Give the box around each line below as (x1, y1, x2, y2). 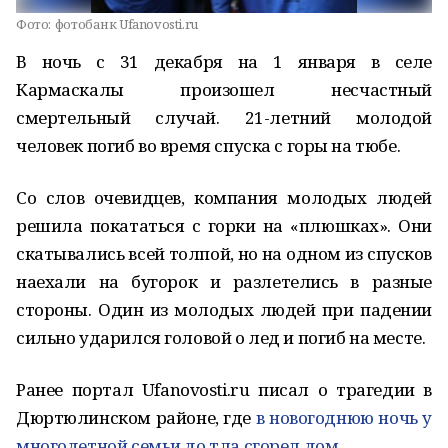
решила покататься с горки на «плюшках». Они (16, 214, 432, 237)
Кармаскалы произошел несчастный (16, 78, 432, 101)
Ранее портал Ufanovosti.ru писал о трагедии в (16, 378, 432, 401)
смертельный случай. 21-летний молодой (16, 106, 432, 129)
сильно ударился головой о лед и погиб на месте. (16, 326, 426, 349)
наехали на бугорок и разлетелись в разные (16, 270, 432, 293)
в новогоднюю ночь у (255, 406, 432, 429)
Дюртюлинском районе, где (16, 406, 256, 429)
